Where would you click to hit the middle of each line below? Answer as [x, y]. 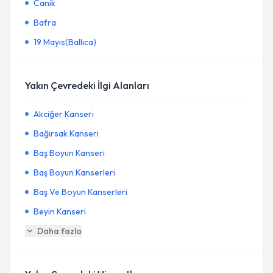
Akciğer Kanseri [64, 114]
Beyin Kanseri [60, 211]
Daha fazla [59, 231]
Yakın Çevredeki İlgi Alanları [87, 85]
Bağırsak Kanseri [66, 133]
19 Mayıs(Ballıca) [65, 42]
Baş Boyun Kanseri [69, 153]
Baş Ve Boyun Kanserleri [80, 192]
